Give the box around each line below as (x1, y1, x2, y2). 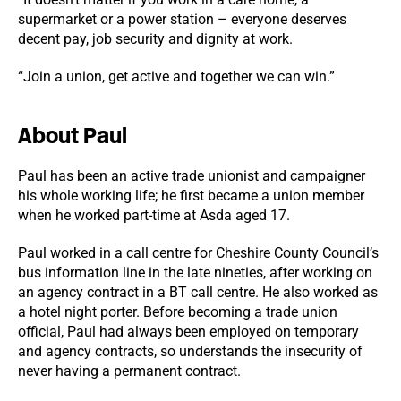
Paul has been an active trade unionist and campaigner (18, 167, 365, 184)
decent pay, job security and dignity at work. (18, 30, 293, 47)
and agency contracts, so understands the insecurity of (18, 343, 363, 360)
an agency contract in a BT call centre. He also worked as (18, 284, 378, 301)
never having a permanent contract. (18, 363, 241, 380)
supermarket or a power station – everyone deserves (18, 11, 346, 28)
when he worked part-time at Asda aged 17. (18, 207, 290, 224)
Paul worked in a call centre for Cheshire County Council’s (18, 244, 379, 261)
